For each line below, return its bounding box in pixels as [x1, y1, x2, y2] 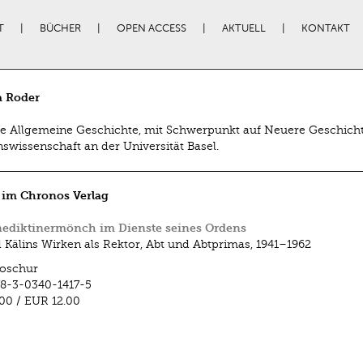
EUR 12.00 [23, 295, 83, 307]
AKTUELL [221, 23, 266, 34]
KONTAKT [301, 23, 350, 34]
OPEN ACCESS [116, 23, 186, 34]
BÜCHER [39, 23, 81, 34]
